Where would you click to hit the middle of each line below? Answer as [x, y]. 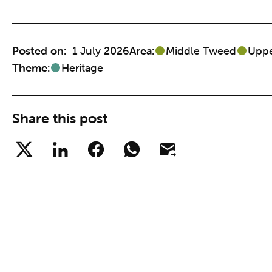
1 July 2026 [101, 50]
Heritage [82, 67]
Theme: [31, 67]
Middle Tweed [201, 50]
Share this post [60, 118]
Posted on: [39, 50]
